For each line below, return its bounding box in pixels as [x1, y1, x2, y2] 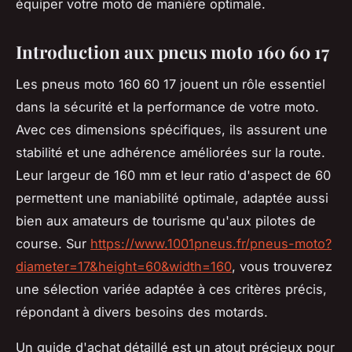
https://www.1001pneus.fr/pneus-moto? [90, 235, 332, 251]
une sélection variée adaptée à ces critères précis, [16, 280, 327, 297]
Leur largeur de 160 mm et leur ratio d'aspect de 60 [16, 167, 331, 183]
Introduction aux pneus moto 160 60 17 [16, 39, 329, 64]
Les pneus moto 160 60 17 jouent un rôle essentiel [16, 75, 325, 92]
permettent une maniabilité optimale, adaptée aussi [16, 189, 328, 206]
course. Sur [16, 235, 90, 251]
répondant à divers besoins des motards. [16, 303, 268, 320]
